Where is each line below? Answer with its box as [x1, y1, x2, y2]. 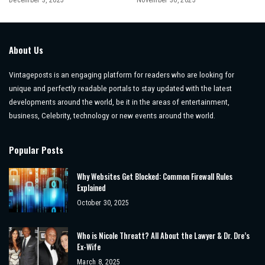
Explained [77, 182, 106, 194]
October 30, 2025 [77, 199, 130, 208]
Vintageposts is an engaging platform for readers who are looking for [9, 70, 234, 80]
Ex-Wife [77, 241, 101, 253]
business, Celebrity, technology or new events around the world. [9, 111, 215, 121]
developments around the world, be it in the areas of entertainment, [9, 97, 230, 107]
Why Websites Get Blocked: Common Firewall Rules [77, 170, 232, 183]
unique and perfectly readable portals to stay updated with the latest [9, 83, 232, 93]
